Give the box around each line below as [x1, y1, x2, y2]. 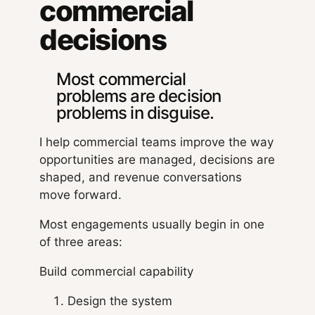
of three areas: [39, 235, 122, 250]
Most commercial [56, 69, 186, 90]
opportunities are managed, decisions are [39, 153, 275, 167]
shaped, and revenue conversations [39, 170, 242, 185]
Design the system [67, 294, 172, 309]
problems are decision [56, 86, 221, 107]
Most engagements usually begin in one [39, 217, 264, 232]
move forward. [39, 188, 122, 202]
